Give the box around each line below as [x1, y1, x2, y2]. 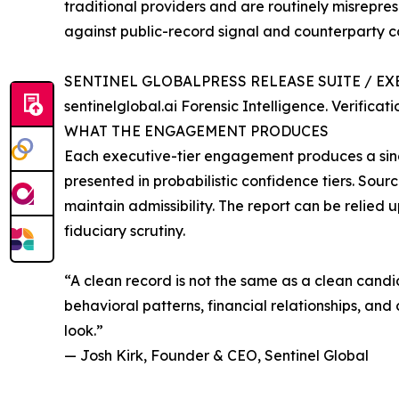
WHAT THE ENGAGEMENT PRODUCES [64, 122, 329, 141]
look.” [64, 322, 103, 340]
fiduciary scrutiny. [64, 222, 185, 240]
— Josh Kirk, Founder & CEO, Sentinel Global [64, 346, 369, 365]
